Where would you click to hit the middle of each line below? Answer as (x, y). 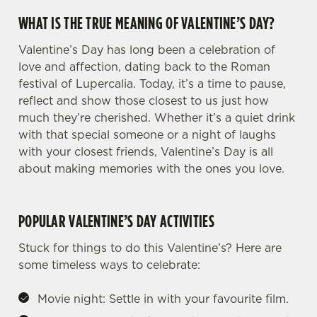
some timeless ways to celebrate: (109, 265)
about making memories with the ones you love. (153, 168)
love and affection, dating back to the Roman (144, 67)
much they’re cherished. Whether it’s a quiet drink (157, 117)
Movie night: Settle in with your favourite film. (163, 299)
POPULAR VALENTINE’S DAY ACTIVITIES (116, 221)
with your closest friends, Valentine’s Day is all (146, 151)
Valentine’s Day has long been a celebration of (147, 50)
